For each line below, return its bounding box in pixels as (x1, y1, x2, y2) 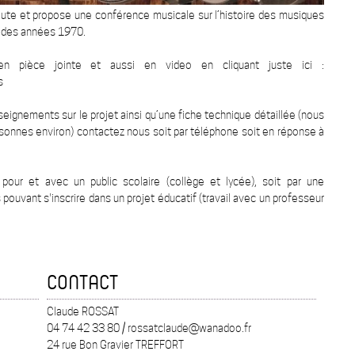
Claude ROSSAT (47, 305, 119, 319)
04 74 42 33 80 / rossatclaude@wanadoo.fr (47, 322, 251, 335)
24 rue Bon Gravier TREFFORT (47, 338, 184, 352)
